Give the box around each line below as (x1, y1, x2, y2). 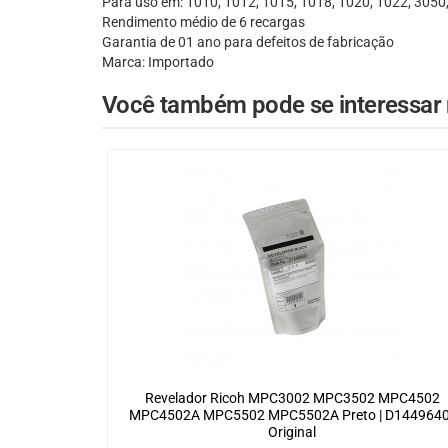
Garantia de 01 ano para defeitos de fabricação (102, 34, 394, 51)
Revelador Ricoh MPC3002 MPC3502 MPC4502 (144, 390, 440, 407)
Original (268, 424, 316, 441)
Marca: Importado (102, 54, 214, 71)
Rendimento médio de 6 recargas (102, 14, 305, 31)
